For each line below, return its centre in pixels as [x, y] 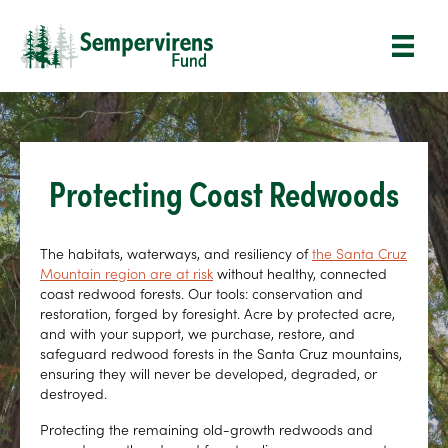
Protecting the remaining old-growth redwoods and [206, 429]
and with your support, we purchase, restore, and [197, 333]
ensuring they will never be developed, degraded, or [208, 373]
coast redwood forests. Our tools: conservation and [201, 293]
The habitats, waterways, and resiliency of [176, 253]
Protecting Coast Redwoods [224, 192]
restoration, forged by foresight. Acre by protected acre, [217, 313]
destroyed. [73, 393]
